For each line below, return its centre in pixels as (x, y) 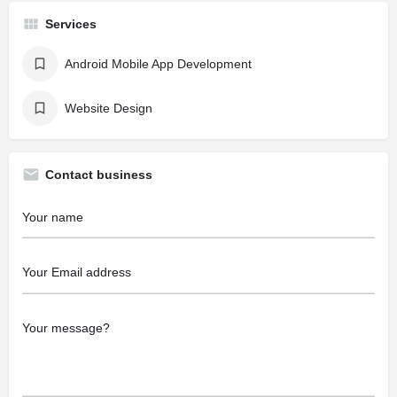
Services (71, 23)
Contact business (99, 174)
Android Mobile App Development (158, 63)
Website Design (109, 108)
